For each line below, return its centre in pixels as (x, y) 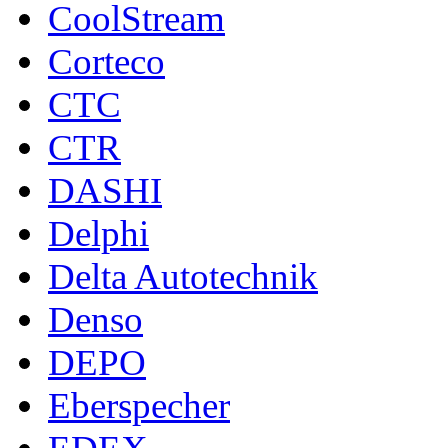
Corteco (106, 61)
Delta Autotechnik (183, 276)
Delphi (98, 233)
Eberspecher (139, 405)
